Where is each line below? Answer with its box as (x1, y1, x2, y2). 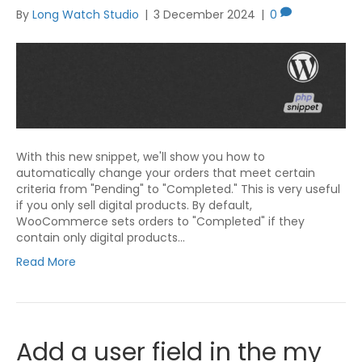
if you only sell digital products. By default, (16, 197, 252, 214)
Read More (16, 254, 76, 271)
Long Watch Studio (32, 6, 139, 23)
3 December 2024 (154, 6, 255, 23)
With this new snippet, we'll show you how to (16, 149, 265, 166)
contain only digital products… (16, 229, 185, 246)
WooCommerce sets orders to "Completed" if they (16, 213, 305, 230)
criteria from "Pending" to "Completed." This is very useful (16, 181, 340, 198)
